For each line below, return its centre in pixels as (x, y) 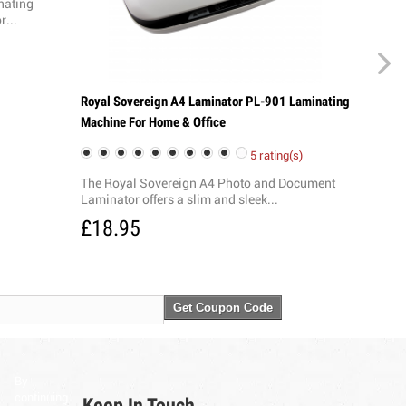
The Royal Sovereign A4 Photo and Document (208, 184)
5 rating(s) (276, 157)
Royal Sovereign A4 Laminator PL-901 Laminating (215, 101)
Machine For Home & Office (153, 122)
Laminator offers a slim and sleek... (179, 201)
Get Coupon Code (223, 308)
